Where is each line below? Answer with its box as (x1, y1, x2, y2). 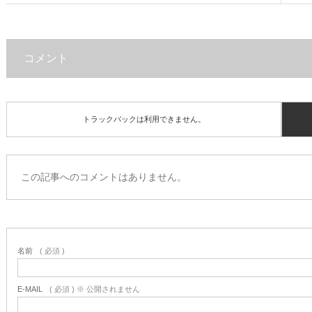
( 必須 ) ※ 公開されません (49, 285, 141, 294)
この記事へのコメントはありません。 (21, 171, 187, 183)
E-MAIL (17, 285, 43, 294)
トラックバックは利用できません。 (82, 115, 205, 124)
